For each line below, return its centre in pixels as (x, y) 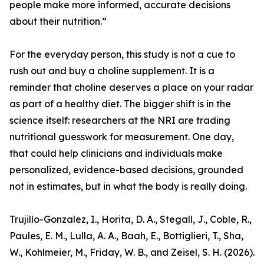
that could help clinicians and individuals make (116, 154)
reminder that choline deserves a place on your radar (131, 88)
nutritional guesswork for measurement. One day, (122, 137)
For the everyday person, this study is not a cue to (122, 55)
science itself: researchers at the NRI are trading (120, 121)
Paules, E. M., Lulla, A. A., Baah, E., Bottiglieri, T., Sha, (126, 236)
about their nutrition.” (58, 22)
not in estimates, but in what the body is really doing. (128, 187)
